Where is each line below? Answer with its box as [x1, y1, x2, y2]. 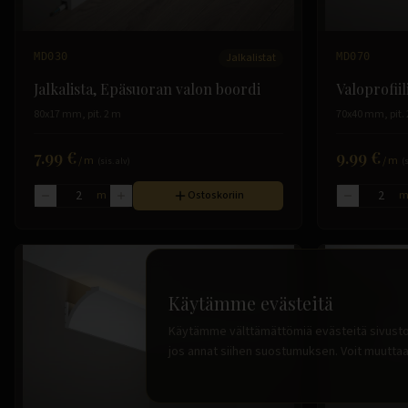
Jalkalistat [226, 50, 276, 66]
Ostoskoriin [187, 188, 244, 204]
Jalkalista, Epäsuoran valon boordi [34, 79, 260, 99]
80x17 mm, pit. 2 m [34, 107, 121, 123]
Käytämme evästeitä [168, 291, 333, 315]
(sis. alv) [97, 155, 130, 168]
